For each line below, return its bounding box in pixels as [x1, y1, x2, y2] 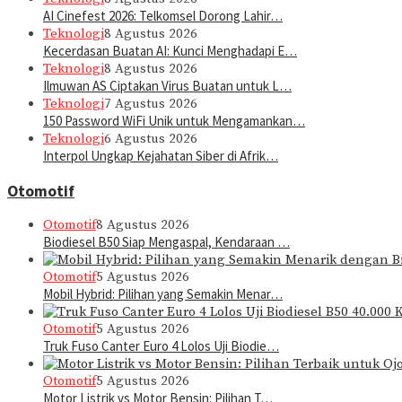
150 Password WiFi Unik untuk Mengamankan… [43, 112, 305, 130]
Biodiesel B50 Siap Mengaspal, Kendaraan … [43, 233, 290, 251]
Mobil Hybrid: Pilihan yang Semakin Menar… [43, 285, 283, 303]
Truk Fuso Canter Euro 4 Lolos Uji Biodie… [43, 337, 279, 355]
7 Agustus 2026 [104, 95, 197, 113]
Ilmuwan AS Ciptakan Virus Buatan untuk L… [43, 77, 292, 95]
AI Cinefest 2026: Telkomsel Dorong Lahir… [43, 7, 283, 25]
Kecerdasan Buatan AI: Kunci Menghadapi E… [43, 42, 297, 60]
